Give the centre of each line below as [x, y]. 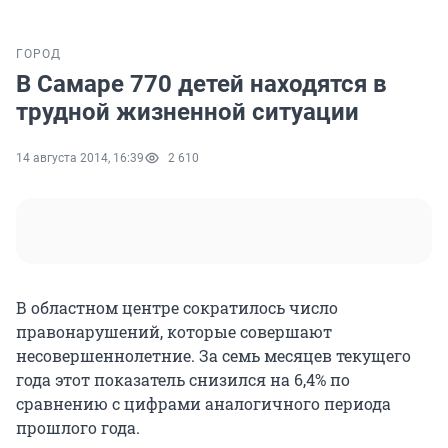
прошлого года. [78, 428]
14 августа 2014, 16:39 [80, 158]
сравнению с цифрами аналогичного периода [203, 404]
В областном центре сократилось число [177, 308]
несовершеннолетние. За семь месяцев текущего [213, 356]
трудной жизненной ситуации [187, 112]
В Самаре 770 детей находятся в [201, 84]
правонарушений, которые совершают [174, 332]
